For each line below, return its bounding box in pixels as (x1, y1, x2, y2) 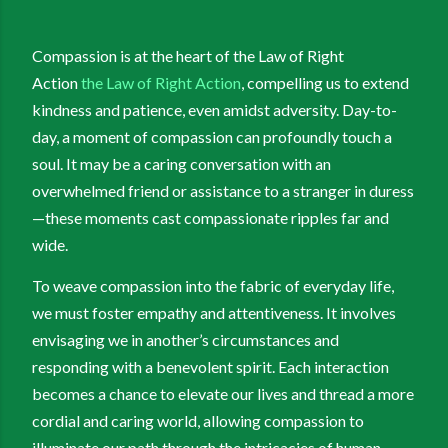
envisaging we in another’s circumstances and (32, 329, 339, 349)
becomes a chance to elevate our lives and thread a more (32, 383, 414, 403)
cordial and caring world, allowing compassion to (32, 410, 364, 430)
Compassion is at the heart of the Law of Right (32, 45, 344, 65)
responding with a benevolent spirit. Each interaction (32, 356, 389, 376)
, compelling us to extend (241, 72, 409, 92)
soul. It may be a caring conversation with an (32, 153, 331, 173)
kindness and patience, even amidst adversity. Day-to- (32, 99, 397, 119)
